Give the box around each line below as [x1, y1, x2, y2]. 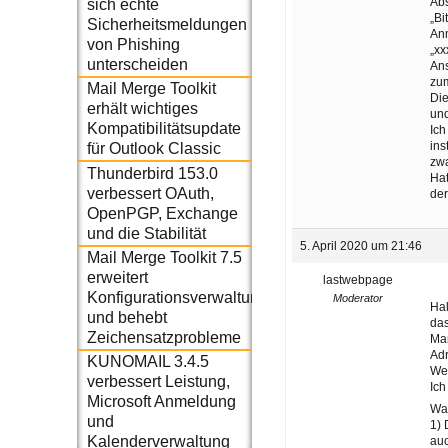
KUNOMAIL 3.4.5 [86, 353, 209, 371]
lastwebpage [322, 273, 393, 287]
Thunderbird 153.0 [86, 164, 218, 182]
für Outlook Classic [86, 140, 221, 158]
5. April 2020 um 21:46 [300, 239, 423, 253]
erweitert [86, 268, 148, 286]
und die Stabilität [86, 224, 206, 242]
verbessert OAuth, [86, 184, 214, 202]
